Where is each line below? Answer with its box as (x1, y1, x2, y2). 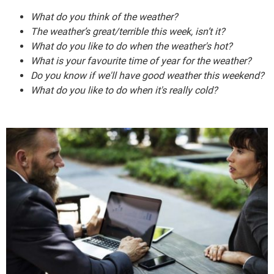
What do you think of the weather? (31, 11, 178, 23)
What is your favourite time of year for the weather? (31, 55, 251, 67)
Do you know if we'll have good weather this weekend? (31, 70, 264, 82)
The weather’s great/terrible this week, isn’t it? (31, 26, 225, 38)
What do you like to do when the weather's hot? (31, 40, 232, 53)
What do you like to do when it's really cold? (31, 84, 218, 97)
